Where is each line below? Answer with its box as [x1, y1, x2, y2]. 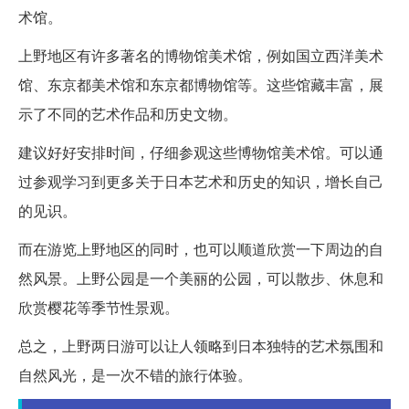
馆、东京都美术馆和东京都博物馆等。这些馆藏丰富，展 [18, 74, 383, 96]
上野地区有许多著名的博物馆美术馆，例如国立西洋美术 [18, 45, 383, 67]
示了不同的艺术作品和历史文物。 [18, 103, 237, 125]
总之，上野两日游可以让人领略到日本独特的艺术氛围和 [18, 335, 383, 357]
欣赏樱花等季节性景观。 [18, 297, 179, 319]
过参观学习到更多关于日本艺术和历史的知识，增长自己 [18, 171, 383, 193]
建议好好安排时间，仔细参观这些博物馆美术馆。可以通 [18, 142, 383, 163]
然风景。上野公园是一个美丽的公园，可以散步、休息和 [18, 267, 383, 289]
